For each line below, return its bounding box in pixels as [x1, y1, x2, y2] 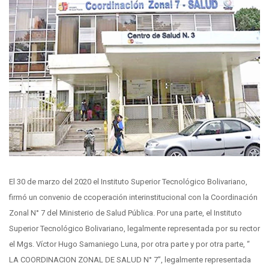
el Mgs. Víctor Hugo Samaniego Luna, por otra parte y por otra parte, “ [9, 240, 250, 249]
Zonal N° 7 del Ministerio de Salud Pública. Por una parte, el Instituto [9, 208, 242, 218]
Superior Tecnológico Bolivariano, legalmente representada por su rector [9, 224, 260, 234]
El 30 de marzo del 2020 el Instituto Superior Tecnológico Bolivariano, [9, 177, 247, 187]
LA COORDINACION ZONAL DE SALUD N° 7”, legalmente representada [9, 255, 251, 265]
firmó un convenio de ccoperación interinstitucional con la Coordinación [9, 193, 258, 202]
